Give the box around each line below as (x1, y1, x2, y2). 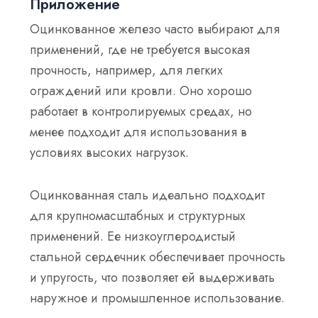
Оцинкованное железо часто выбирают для (30, 19, 280, 38)
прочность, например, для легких (30, 60, 224, 79)
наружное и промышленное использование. (30, 289, 285, 308)
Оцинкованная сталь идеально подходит (30, 186, 265, 205)
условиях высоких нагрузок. (30, 143, 193, 162)
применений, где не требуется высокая (30, 40, 251, 59)
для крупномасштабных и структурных (30, 207, 246, 226)
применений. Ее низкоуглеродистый (30, 227, 236, 246)
